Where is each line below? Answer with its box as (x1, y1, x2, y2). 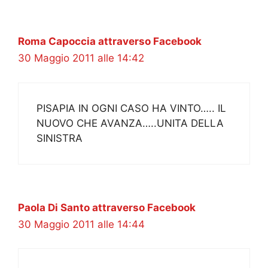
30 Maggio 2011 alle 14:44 (18, 218, 145, 230)
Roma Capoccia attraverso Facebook (18, 35, 202, 48)
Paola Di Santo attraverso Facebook (18, 201, 196, 214)
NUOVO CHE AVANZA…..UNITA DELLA (36, 117, 224, 129)
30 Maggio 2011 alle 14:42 (18, 52, 144, 65)
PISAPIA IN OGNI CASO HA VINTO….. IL (36, 102, 226, 114)
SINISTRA (36, 132, 83, 144)
